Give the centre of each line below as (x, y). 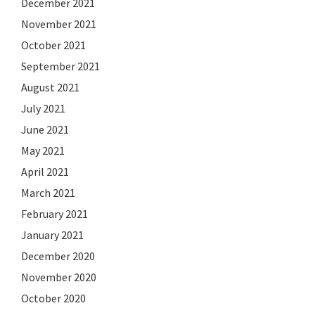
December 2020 (58, 256)
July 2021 (43, 108)
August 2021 (50, 87)
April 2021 (45, 171)
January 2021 (52, 234)
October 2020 (53, 298)
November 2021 (59, 24)
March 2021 (48, 192)
